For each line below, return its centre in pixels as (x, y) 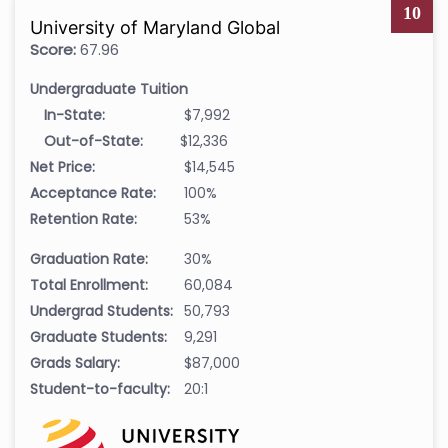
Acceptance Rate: (93, 193)
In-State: (74, 115)
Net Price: (62, 167)
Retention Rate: (83, 219)
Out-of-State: (93, 141)
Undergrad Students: (101, 311)
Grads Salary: (75, 363)
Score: (53, 50)
